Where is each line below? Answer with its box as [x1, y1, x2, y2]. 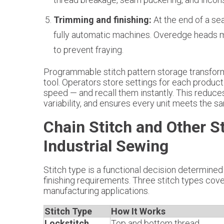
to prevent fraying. [53, 44, 123, 55]
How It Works [111, 206, 165, 216]
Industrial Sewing [43, 136, 168, 155]
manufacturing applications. [43, 185, 149, 196]
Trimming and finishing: [53, 14, 153, 25]
